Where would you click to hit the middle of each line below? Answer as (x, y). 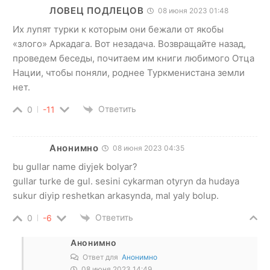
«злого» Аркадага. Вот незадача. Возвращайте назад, (129, 43)
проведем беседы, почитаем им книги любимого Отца (133, 58)
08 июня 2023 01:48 (192, 10)
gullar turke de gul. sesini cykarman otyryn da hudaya (126, 181)
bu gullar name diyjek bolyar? (75, 166)
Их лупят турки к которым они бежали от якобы (118, 29)
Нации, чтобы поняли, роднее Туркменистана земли (129, 72)
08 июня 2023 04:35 (147, 148)
